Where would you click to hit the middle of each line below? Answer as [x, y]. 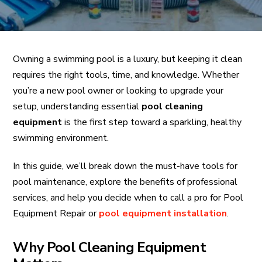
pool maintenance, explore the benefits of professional [125, 182]
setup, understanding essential [77, 106]
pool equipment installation [163, 213]
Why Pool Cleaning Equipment [109, 247]
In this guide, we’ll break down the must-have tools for [125, 166]
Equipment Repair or [56, 213]
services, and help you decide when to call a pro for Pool [128, 197]
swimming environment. [61, 138]
